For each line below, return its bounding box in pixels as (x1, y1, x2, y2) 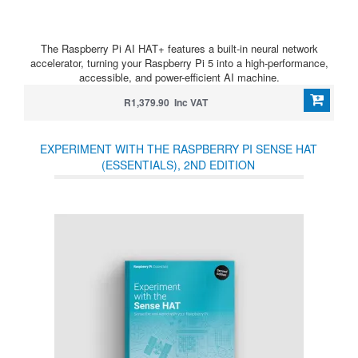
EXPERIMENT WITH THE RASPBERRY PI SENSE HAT (39, 141, 317, 157)
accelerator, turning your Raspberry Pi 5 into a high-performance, (30, 55, 328, 70)
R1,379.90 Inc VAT (123, 95, 208, 109)
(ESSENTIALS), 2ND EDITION (101, 157, 255, 173)
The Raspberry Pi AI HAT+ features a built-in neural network (40, 41, 318, 56)
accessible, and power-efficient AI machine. (78, 70, 280, 85)
